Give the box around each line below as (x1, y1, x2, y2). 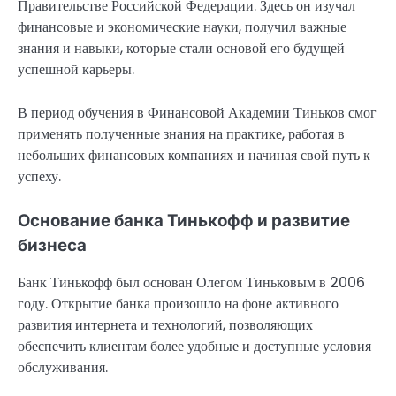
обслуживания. (18, 356, 108, 377)
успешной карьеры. (18, 59, 134, 80)
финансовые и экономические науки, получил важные (18, 17, 346, 38)
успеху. (18, 165, 61, 187)
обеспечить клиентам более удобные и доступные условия (18, 335, 371, 356)
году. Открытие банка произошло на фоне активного (18, 293, 339, 314)
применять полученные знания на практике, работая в (18, 123, 345, 144)
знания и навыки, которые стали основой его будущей (18, 38, 345, 59)
